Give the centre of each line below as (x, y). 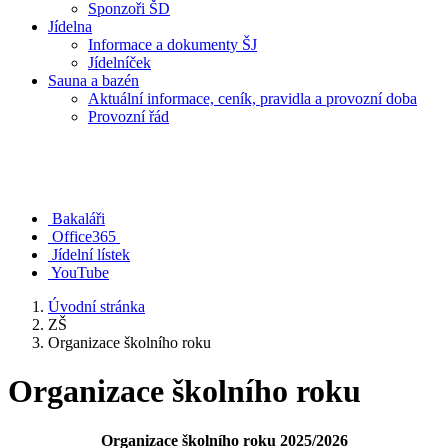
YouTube (80, 272)
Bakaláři (78, 218)
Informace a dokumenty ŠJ (172, 44)
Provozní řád (128, 116)
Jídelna (70, 26)
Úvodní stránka (96, 306)
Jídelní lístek (91, 254)
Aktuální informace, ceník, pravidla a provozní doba (252, 98)
